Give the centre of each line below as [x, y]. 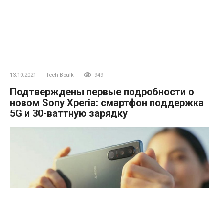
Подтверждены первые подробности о [102, 92]
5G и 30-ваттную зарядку [69, 113]
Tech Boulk [60, 75]
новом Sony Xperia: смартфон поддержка [107, 102]
